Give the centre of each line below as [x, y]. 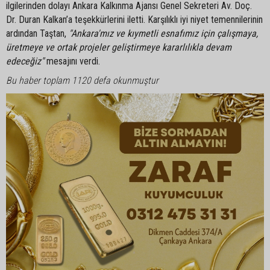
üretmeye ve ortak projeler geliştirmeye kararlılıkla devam [119, 48]
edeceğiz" [25, 61]
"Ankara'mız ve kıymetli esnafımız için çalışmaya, [163, 34]
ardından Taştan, [37, 34]
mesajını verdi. [72, 61]
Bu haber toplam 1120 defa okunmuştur [82, 81]
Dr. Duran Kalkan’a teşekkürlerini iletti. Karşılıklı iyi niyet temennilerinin [134, 20]
